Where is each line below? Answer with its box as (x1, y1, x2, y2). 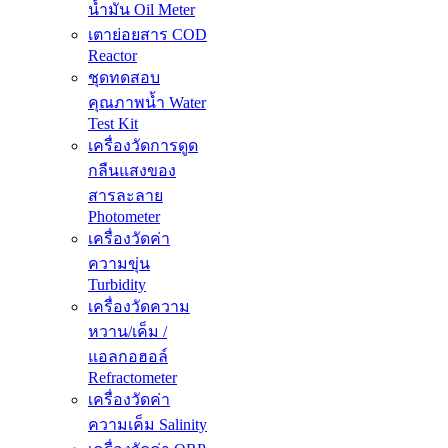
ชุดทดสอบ (88, 69, 160, 87)
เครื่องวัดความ (88, 298, 190, 316)
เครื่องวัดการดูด (88, 137, 198, 155)
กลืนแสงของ (88, 162, 176, 180)
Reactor (88, 47, 137, 65)
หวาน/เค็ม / (88, 323, 167, 341)
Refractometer (88, 369, 177, 387)
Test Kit (88, 115, 138, 133)
